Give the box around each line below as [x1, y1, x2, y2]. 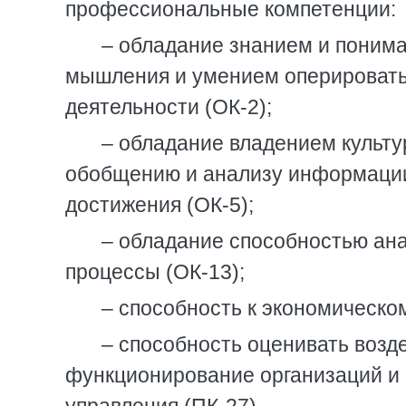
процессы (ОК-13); [65, 260, 245, 284]
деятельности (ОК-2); [65, 95, 272, 119]
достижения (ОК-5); [65, 193, 254, 217]
